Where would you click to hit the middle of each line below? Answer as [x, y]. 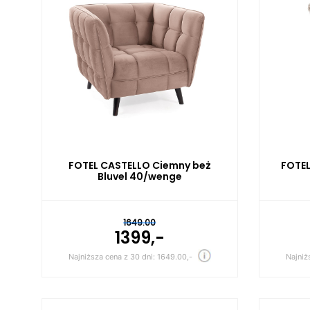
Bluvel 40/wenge [139, 176]
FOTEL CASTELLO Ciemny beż [139, 165]
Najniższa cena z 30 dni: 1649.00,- [130, 256]
